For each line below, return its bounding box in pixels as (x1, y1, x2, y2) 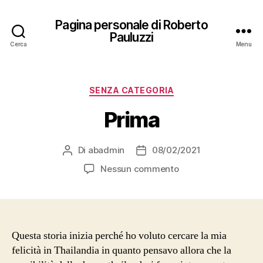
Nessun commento (100, 163, 179, 174)
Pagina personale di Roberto (55, 17, 208, 32)
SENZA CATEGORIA (89, 85, 174, 95)
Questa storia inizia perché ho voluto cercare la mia (12, 228, 227, 242)
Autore (66, 144, 95, 156)
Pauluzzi (109, 29, 154, 45)
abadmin (87, 144, 124, 156)
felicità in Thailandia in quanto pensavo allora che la (12, 243, 231, 257)
